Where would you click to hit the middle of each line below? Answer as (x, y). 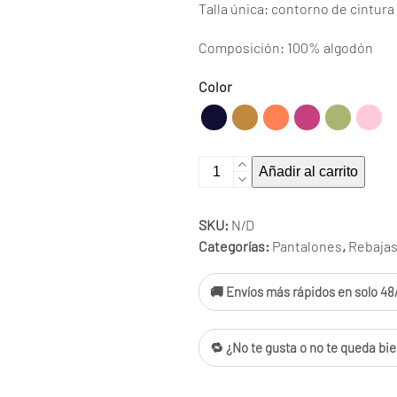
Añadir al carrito (308, 171)
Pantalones (307, 246)
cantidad (225, 208)
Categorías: (235, 246)
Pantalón (225, 165)
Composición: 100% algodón (286, 47)
